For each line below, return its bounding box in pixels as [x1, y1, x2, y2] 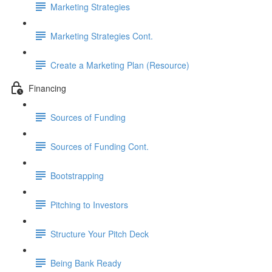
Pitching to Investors [50, 198, 128, 211]
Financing [29, 81, 66, 94]
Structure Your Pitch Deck [50, 227, 149, 240]
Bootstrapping [50, 169, 104, 182]
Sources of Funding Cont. [50, 140, 149, 152]
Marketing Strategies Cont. [50, 29, 153, 42]
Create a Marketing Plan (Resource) [50, 58, 189, 71]
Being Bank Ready [50, 256, 121, 269]
